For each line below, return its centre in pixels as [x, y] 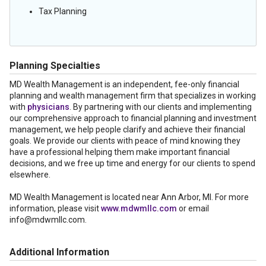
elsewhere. [30, 175]
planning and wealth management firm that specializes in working [133, 96]
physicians [48, 107]
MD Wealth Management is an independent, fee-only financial [124, 84]
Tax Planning [63, 11]
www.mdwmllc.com [139, 208]
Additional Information [59, 252]
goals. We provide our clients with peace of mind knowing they [125, 141]
